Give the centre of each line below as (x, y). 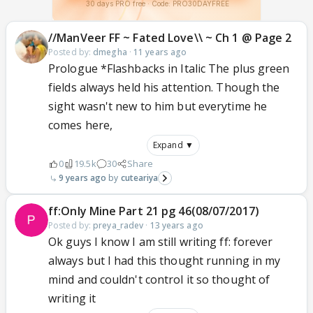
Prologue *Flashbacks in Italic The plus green (169, 68)
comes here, (81, 125)
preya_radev (118, 225)
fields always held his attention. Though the (164, 87)
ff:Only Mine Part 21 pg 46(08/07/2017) (154, 211)
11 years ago (160, 52)
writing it (72, 298)
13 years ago (176, 225)
